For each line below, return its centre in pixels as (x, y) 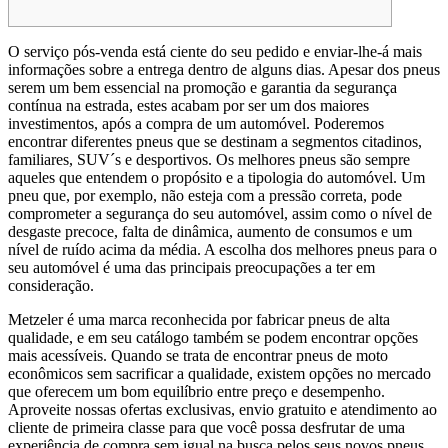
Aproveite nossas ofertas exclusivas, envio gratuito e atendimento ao (222, 409)
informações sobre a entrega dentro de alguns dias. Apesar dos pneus (224, 69)
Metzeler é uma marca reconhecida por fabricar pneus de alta (199, 319)
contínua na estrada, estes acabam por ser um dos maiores (188, 105)
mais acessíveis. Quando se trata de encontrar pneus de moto (198, 355)
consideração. (51, 285)
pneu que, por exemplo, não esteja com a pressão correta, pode (205, 195)
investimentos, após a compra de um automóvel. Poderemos (196, 123)
